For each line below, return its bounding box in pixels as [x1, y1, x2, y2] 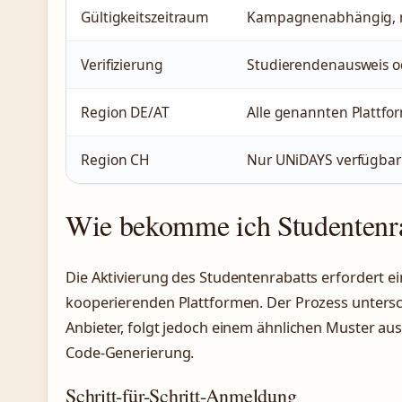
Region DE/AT [81, 101, 170, 122]
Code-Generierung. [66, 343, 195, 363]
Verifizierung [81, 54, 163, 74]
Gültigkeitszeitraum [81, 6, 210, 27]
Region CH [81, 149, 151, 170]
